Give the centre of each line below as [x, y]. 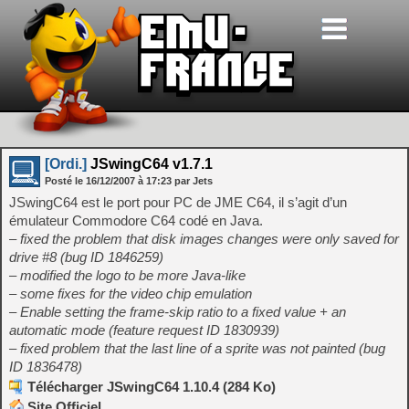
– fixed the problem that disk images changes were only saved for [204, 239]
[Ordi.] [66, 164]
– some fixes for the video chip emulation [131, 294]
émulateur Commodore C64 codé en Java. [136, 220]
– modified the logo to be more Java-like [127, 275]
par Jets [194, 181]
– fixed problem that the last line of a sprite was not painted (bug [197, 348]
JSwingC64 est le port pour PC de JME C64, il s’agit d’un [178, 202]
